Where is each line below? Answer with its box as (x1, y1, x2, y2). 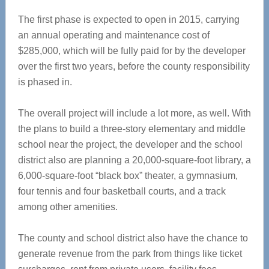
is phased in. (17, 77, 72, 87)
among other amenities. (17, 202, 118, 212)
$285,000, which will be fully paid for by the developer (17, 46, 246, 56)
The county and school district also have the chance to (17, 233, 248, 243)
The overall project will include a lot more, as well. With (17, 108, 251, 118)
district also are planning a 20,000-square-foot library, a (17, 155, 251, 165)
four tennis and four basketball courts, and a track (17, 186, 226, 196)
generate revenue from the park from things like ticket (17, 249, 242, 259)
